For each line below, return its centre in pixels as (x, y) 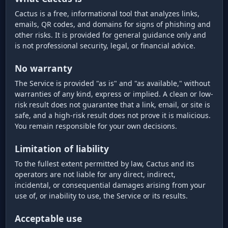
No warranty (44, 68)
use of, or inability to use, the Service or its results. (101, 196)
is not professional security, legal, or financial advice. (105, 46)
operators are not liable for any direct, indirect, (95, 175)
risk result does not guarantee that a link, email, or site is (112, 105)
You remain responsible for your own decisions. (96, 126)
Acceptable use (48, 219)
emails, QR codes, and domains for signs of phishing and (113, 24)
